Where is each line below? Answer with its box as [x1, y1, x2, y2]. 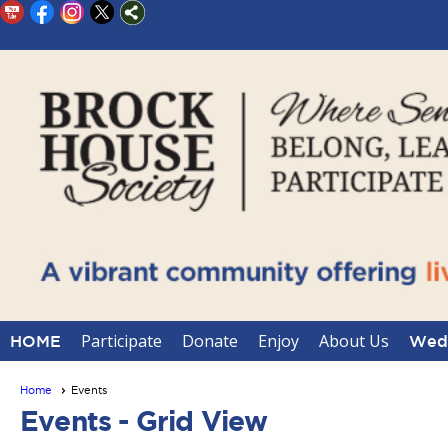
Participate [81, 330, 162, 352]
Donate [182, 330, 238, 352]
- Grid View [111, 405, 268, 436]
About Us [319, 330, 389, 352]
